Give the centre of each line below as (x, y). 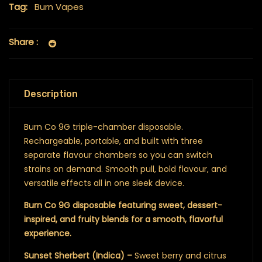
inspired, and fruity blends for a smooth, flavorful (123, 219)
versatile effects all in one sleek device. (104, 183)
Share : (23, 42)
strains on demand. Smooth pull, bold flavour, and (125, 169)
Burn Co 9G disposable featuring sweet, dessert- (123, 205)
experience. (48, 233)
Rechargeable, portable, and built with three (113, 141)
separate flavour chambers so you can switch (118, 155)
